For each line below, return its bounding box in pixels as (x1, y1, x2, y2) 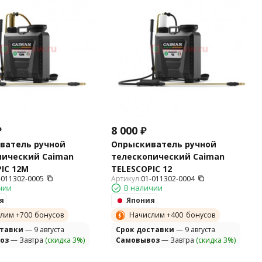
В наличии (124, 182, 163, 194)
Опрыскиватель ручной (111, 139, 217, 150)
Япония (126, 195, 156, 206)
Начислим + (129, 210, 171, 220)
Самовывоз (116, 235, 160, 246)
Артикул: (111, 174, 142, 184)
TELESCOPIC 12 (111, 163, 173, 175)
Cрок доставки (116, 225, 175, 235)
